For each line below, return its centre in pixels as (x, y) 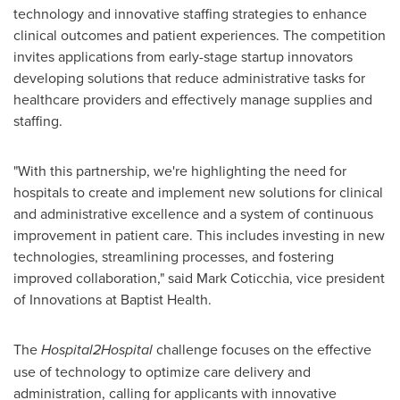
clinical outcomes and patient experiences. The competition (200, 35)
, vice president (337, 278)
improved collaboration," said (105, 278)
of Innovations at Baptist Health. (112, 299)
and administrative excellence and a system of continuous (193, 213)
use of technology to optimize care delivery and (162, 371)
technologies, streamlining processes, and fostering (174, 256)
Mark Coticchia (243, 278)
